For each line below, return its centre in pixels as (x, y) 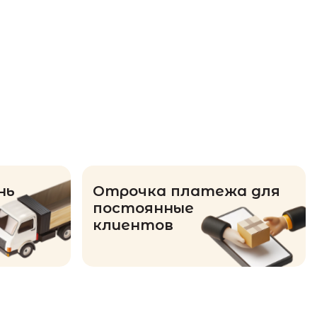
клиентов (133, 225)
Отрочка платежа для (186, 191)
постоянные (143, 208)
